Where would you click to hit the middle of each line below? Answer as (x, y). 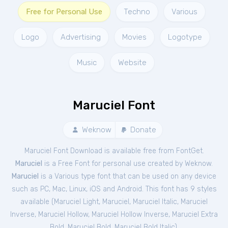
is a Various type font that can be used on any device (127, 176)
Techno (137, 12)
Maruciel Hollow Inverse (130, 215)
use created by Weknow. (173, 164)
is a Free (59, 164)
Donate (142, 130)
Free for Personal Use (64, 12)
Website (132, 63)
